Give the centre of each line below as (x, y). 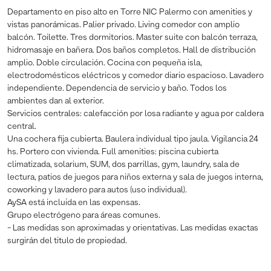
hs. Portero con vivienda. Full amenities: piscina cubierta (113, 152)
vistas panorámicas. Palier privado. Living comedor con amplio (123, 24)
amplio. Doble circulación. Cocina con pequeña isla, (105, 63)
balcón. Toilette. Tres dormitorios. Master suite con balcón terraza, (132, 37)
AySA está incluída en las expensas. (74, 202)
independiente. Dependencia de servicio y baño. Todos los (117, 88)
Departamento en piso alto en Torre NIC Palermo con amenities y (130, 12)
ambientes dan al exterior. (56, 101)
